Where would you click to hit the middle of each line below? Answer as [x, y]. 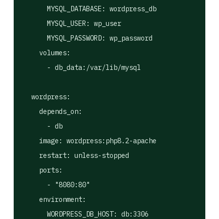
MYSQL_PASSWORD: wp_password [88, 38]
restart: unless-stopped [76, 155]
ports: [43, 170]
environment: [55, 199]
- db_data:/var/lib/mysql [82, 67]
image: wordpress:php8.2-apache [90, 141]
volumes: [47, 53]
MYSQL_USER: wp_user [72, 23]
